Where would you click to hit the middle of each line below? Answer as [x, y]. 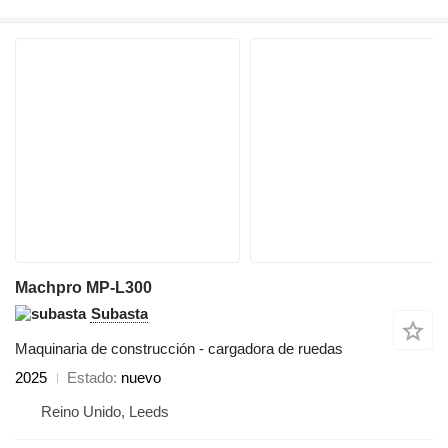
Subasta [119, 314]
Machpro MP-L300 [83, 288]
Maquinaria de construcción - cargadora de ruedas [179, 349]
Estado [90, 378]
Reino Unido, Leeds [105, 412]
